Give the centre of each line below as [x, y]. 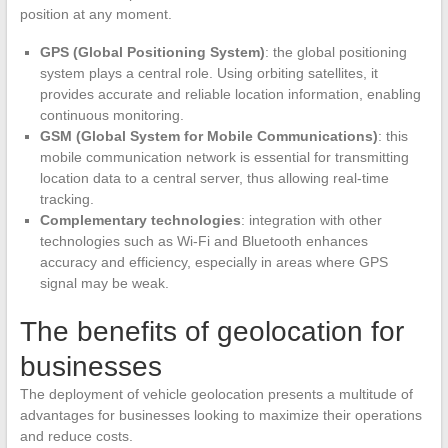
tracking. [66, 198]
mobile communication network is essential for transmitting [224, 156]
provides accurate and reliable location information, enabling [230, 93]
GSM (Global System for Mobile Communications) [208, 135]
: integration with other [311, 219]
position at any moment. [95, 13]
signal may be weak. [104, 282]
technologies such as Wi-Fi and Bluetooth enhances [203, 240]
